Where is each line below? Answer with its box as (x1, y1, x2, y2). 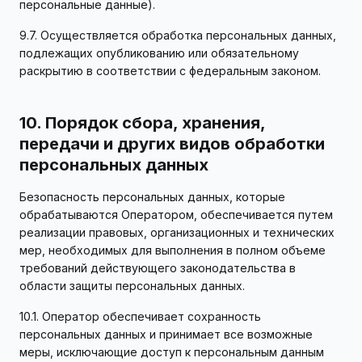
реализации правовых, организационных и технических (19, 225, 335, 239)
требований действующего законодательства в (19, 261, 296, 275)
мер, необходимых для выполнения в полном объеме (19, 243, 326, 257)
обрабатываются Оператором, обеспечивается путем (19, 208, 333, 221)
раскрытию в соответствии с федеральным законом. (19, 64, 321, 78)
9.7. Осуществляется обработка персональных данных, (19, 28, 336, 42)
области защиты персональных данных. (19, 279, 245, 293)
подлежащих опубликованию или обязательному (19, 46, 299, 60)
